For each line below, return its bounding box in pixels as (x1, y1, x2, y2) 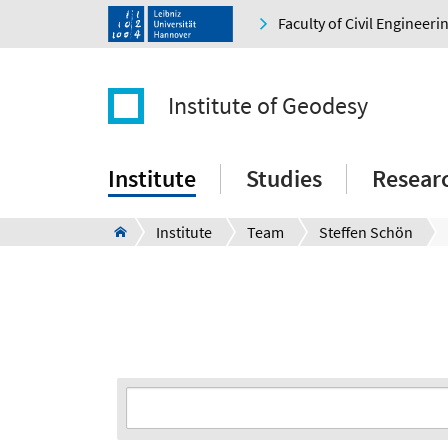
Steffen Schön (319, 222, 413, 243)
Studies (246, 163, 322, 195)
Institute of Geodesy (168, 90, 368, 122)
